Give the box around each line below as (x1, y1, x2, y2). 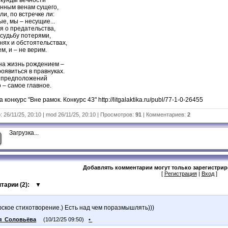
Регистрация (164, 170, 197, 177)
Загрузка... (9, 129, 39, 136)
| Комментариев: (141, 111, 188, 118)
